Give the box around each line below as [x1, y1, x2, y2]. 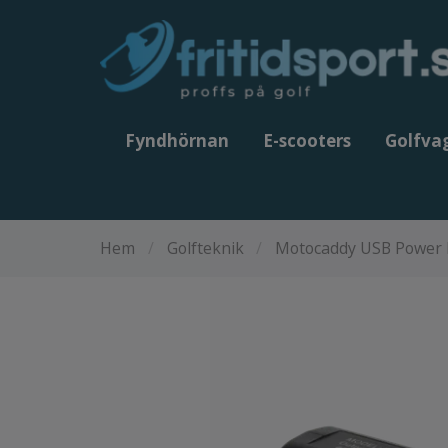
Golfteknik [166, 237, 244, 259]
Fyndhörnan [125, 128, 229, 152]
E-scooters [263, 128, 351, 152]
